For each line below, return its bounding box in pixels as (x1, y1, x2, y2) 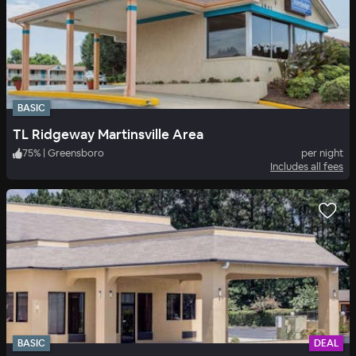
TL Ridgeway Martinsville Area (13, 126, 203, 144)
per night (301, 146, 343, 161)
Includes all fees (270, 160, 343, 174)
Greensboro (48, 146, 104, 161)
